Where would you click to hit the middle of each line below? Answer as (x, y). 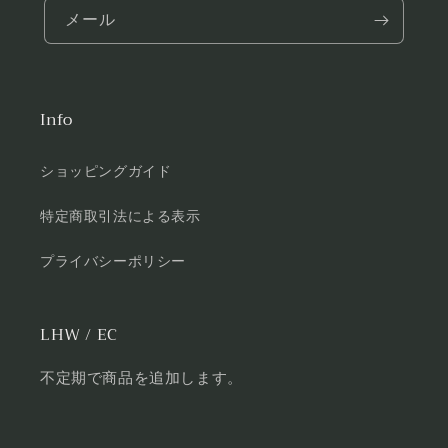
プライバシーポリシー (113, 261)
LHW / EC (79, 334)
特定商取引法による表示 (120, 216)
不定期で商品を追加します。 (141, 378)
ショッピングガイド (106, 171)
